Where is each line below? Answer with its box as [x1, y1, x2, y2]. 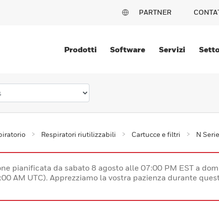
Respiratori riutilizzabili [41, 130, 116, 139]
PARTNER [139, 8, 172, 16]
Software [110, 44, 146, 54]
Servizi [159, 44, 186, 54]
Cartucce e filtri [131, 130, 180, 139]
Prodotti [64, 44, 97, 54]
